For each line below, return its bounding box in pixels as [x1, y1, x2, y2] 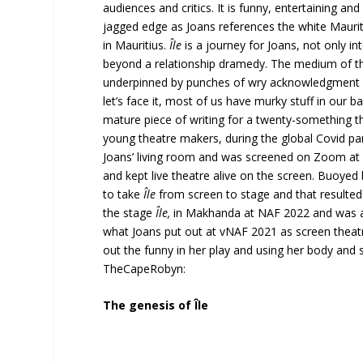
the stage [103, 204, 153, 220]
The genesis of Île [103, 297, 209, 314]
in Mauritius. [103, 36, 170, 53]
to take [103, 186, 144, 202]
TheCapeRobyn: [103, 260, 186, 276]
